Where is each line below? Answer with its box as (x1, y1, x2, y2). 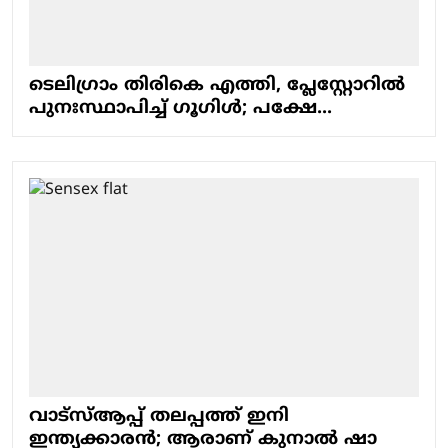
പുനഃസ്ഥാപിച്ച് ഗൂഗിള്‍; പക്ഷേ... (29, 96, 332, 120)
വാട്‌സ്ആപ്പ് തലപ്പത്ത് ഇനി (29, 405, 289, 429)
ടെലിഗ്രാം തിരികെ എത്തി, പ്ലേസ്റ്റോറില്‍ (29, 73, 405, 97)
